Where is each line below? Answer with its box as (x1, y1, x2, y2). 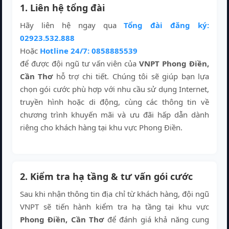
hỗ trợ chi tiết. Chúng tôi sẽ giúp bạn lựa (53, 71, 210, 81)
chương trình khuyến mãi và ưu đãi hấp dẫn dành (20, 109, 209, 120)
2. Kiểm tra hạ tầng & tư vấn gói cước (20, 170, 193, 182)
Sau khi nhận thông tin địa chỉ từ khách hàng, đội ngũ (20, 188, 209, 199)
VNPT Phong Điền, (139, 58, 210, 68)
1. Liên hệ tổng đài (20, 1, 105, 14)
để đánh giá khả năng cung (104, 214, 210, 224)
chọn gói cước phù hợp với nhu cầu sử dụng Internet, (20, 83, 209, 94)
